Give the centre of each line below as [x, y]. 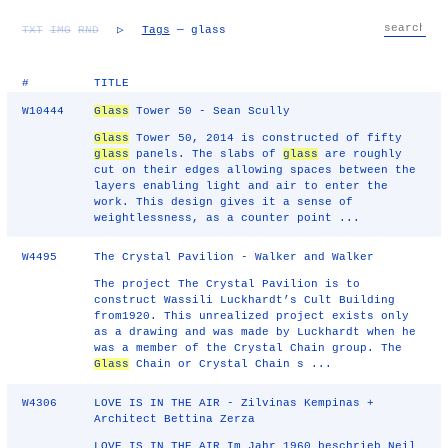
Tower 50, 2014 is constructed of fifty [266, 138]
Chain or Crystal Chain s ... [231, 364]
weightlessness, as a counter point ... [227, 218]
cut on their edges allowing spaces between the [255, 170]
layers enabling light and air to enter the [241, 186]
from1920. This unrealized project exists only [252, 316]
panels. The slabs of [206, 154]
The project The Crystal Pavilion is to [227, 284]
